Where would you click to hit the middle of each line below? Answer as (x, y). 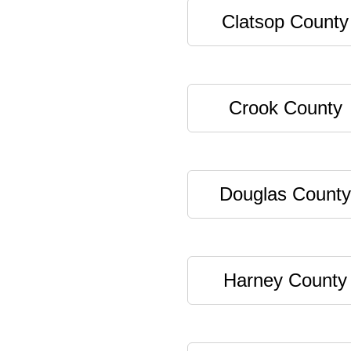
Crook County (285, 108)
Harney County (285, 280)
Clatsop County (285, 22)
